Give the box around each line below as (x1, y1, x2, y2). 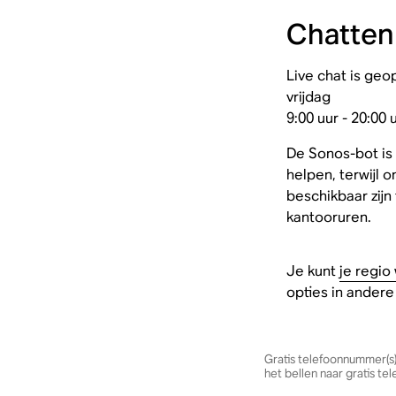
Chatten (286, 16, 394, 52)
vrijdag (286, 88, 331, 106)
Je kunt (286, 262, 339, 280)
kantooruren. (286, 208, 371, 226)
